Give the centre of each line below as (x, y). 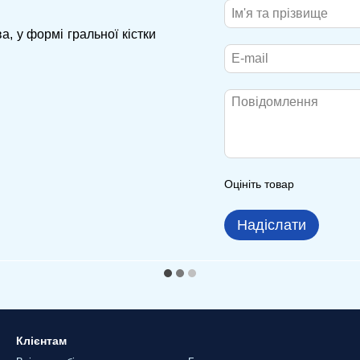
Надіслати (272, 225)
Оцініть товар (259, 184)
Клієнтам (41, 341)
